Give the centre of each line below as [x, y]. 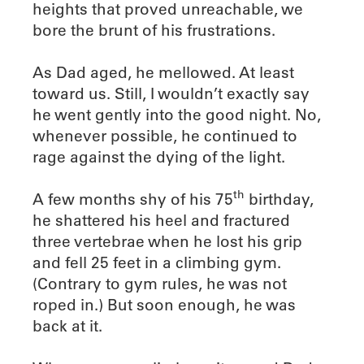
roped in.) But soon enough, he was [164, 304]
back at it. [67, 325]
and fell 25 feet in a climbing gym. [157, 262]
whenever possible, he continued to [165, 135]
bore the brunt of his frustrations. [154, 30]
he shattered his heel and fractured [161, 220]
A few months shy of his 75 [133, 199]
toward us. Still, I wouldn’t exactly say [171, 93]
